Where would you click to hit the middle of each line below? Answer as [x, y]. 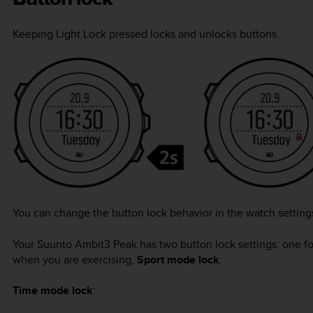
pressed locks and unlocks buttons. [193, 34]
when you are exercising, [75, 259]
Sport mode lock [178, 259]
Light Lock [81, 34]
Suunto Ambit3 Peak [87, 244]
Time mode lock [53, 291]
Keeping [34, 34]
